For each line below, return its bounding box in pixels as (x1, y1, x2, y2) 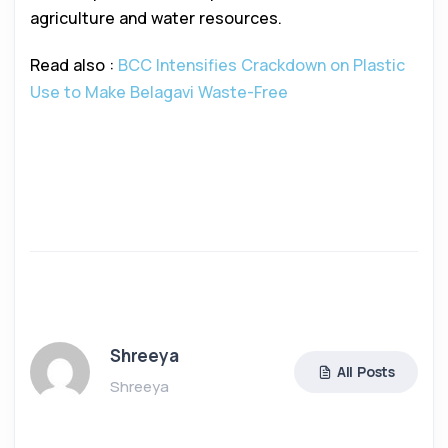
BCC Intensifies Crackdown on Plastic (118, 53, 405, 76)
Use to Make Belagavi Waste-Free (30, 80, 288, 103)
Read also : (30, 53, 118, 76)
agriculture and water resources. (30, 6, 282, 29)
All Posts (336, 361, 395, 381)
